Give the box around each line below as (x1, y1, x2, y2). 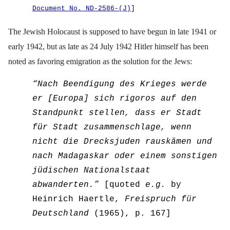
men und (176, 137, 213, 147)
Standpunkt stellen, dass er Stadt (32, 108, 202, 118)
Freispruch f (125, 195, 187, 204)
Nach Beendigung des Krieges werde (37, 80, 207, 89)
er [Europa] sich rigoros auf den (32, 94, 197, 104)
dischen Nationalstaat (43, 166, 151, 176)
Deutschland (32, 209, 89, 219)
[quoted (99, 180, 146, 190)
